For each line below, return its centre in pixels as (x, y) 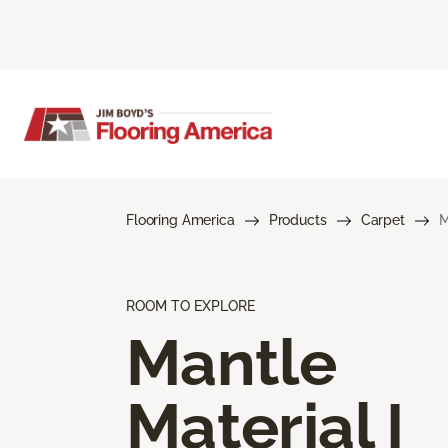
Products (297, 219)
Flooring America (180, 219)
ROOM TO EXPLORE (190, 305)
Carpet (382, 219)
